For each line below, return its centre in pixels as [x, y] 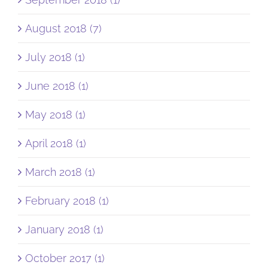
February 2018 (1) [67, 200]
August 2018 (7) [63, 28]
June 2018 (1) [57, 86]
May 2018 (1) [55, 114]
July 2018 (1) [55, 57]
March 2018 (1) [60, 172]
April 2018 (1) [56, 143]
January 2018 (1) [64, 229]
